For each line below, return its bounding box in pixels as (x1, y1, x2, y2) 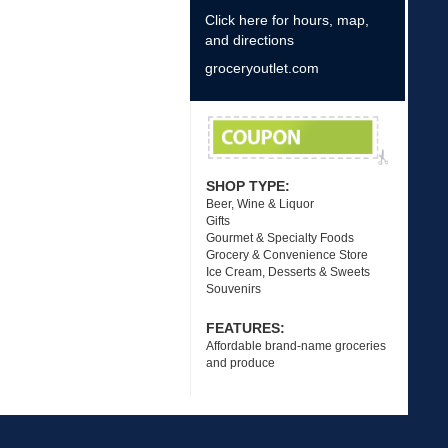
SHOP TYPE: (205, 178, 294, 194)
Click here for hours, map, (204, 12, 369, 28)
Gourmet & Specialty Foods (205, 231, 354, 245)
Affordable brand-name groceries (205, 339, 386, 353)
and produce (205, 356, 275, 370)
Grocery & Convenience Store (205, 248, 368, 262)
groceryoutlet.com (204, 60, 319, 76)
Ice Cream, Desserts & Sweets (205, 265, 370, 279)
